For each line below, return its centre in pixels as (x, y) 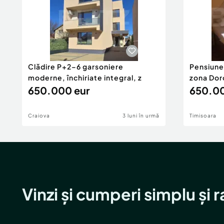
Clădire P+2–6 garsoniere (76, 66)
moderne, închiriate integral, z (85, 77)
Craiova (39, 115)
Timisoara (203, 115)
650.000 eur (59, 90)
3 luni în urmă (141, 115)
